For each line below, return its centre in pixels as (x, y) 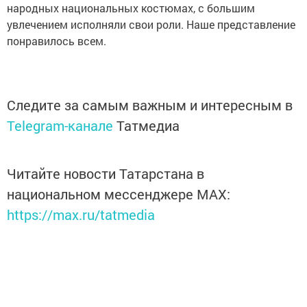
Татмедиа (148, 125)
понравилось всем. (57, 41)
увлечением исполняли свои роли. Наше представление (151, 24)
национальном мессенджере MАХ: (119, 194)
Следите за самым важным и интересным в (150, 105)
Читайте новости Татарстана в (106, 173)
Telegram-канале (60, 125)
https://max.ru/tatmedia (81, 214)
